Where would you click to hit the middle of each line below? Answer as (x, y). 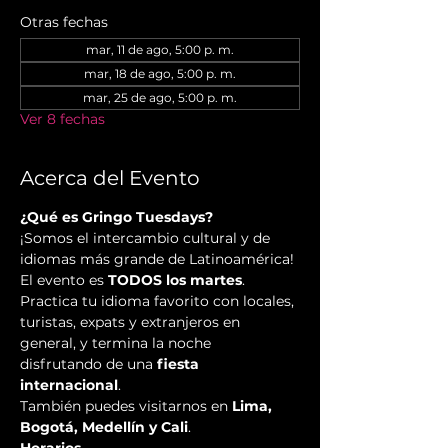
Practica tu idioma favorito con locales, (159, 301)
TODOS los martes (175, 280)
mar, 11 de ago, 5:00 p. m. (160, 50)
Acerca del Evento (110, 178)
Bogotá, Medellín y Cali (104, 427)
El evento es (64, 280)
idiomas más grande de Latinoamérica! (159, 259)
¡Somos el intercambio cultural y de (147, 238)
